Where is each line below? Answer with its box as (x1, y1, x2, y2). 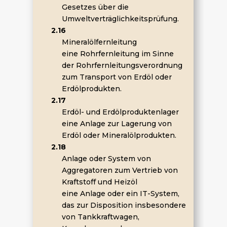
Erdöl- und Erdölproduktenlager (61, 107, 179, 117)
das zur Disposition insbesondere (61, 201, 186, 210)
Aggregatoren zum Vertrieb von (61, 166, 178, 175)
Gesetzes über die (61, 3, 129, 12)
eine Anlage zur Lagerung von (61, 119, 172, 128)
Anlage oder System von (61, 154, 151, 163)
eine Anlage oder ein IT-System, (61, 189, 179, 198)
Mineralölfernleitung (61, 37, 137, 47)
